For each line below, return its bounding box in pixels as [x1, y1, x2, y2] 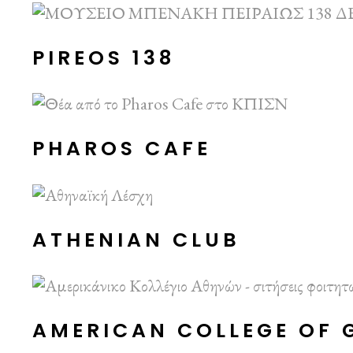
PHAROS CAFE [32, 135, 212, 163]
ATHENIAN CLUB [32, 225, 241, 254]
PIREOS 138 [32, 43, 176, 72]
